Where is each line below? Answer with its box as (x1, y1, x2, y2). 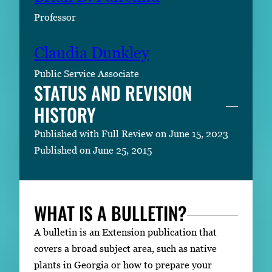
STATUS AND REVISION (34, 79, 192, 107)
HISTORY (34, 101, 96, 129)
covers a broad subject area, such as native (34, 243, 217, 254)
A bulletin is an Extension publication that (34, 226, 217, 238)
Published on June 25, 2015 (34, 144, 152, 156)
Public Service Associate (34, 68, 139, 80)
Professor (34, 12, 76, 23)
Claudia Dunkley (34, 44, 149, 63)
